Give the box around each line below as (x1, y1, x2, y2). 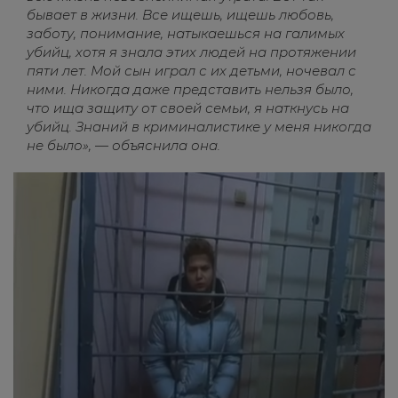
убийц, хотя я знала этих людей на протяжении (27, 43, 356, 60)
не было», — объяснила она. (27, 136, 220, 154)
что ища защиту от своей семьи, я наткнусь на (27, 99, 349, 116)
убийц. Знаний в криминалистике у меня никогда (27, 117, 371, 135)
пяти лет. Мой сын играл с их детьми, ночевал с (27, 61, 356, 79)
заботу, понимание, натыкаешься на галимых (27, 24, 345, 42)
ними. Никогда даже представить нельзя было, (27, 80, 354, 98)
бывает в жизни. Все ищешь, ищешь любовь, (27, 5, 334, 23)
